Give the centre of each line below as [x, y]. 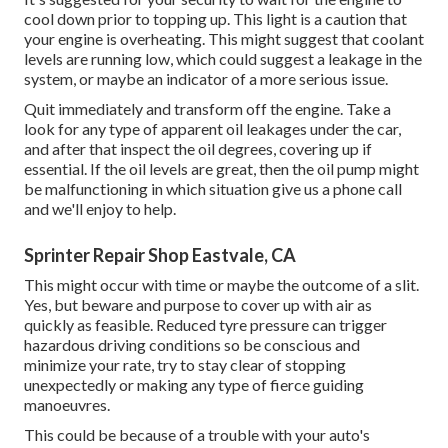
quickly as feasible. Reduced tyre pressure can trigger [205, 325]
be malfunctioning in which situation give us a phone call [213, 189]
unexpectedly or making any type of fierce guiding [194, 385]
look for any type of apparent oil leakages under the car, [212, 129]
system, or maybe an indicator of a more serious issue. [206, 79]
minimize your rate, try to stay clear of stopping [185, 365]
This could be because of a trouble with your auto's [197, 435]
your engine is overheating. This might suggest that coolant [224, 39]
